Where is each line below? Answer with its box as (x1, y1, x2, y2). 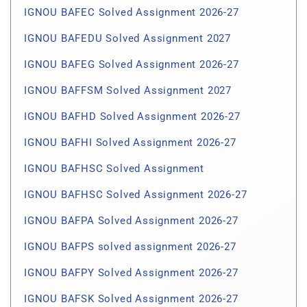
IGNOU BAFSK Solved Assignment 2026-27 (24, 293, 238, 306)
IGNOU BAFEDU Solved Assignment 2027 (24, 32, 231, 45)
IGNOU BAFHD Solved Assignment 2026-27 (24, 110, 241, 123)
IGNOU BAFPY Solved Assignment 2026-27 (24, 267, 238, 280)
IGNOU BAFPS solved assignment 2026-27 (24, 241, 236, 254)
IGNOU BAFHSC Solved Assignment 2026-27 (24, 188, 247, 201)
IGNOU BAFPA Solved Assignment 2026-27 (24, 214, 238, 228)
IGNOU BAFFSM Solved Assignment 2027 (24, 84, 232, 97)
